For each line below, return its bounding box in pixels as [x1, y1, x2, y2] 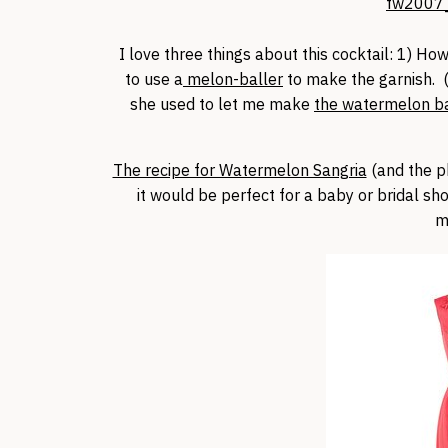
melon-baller [183, 68, 283, 89]
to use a [125, 68, 183, 89]
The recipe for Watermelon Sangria [112, 159, 367, 180]
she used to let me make [130, 93, 314, 114]
